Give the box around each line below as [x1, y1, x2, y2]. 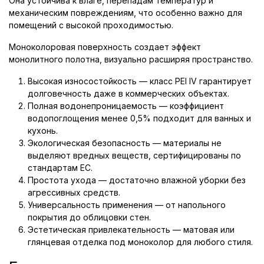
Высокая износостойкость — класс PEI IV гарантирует [28, 76, 252, 86]
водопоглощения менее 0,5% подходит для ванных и [28, 113, 251, 123]
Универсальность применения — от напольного [28, 200, 226, 210]
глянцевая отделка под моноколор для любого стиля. [28, 237, 253, 247]
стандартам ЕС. [28, 163, 93, 173]
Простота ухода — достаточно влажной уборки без [28, 175, 246, 185]
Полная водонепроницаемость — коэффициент [28, 101, 224, 111]
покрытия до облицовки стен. [28, 212, 151, 222]
